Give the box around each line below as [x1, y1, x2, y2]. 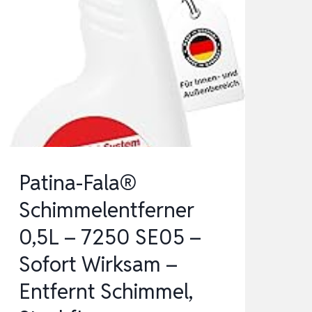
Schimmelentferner [18, 196, 194, 224]
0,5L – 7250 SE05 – [18, 224, 201, 251]
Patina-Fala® [18, 169, 136, 197]
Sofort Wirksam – [18, 251, 178, 279]
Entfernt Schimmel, [18, 278, 193, 306]
